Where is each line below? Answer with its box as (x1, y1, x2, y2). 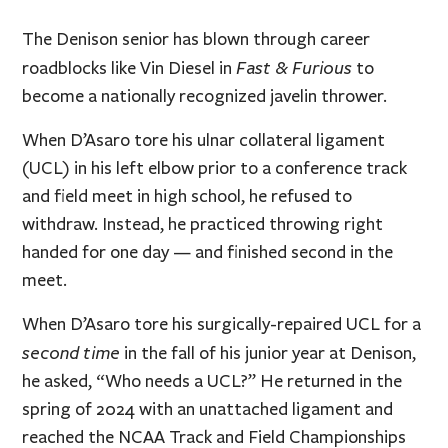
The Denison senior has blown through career (22, 27, 371, 50)
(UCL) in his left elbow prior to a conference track (22, 156, 408, 179)
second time (22, 339, 121, 364)
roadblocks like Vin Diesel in (22, 56, 237, 79)
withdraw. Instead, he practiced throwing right (22, 212, 384, 235)
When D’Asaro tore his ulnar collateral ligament (22, 128, 386, 151)
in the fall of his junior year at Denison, (120, 341, 417, 364)
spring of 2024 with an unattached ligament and (22, 397, 394, 420)
